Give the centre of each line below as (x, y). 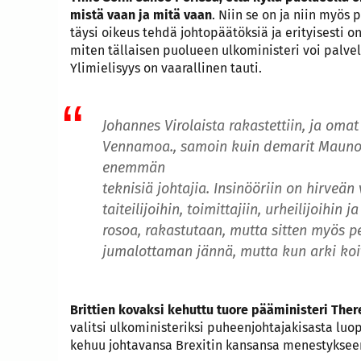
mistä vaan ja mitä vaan (141, 15)
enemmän (134, 168)
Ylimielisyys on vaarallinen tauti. (166, 68)
